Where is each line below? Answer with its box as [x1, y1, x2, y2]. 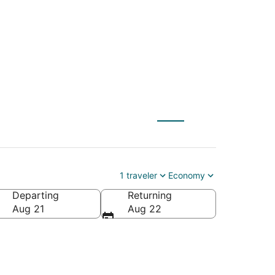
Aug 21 [12, 202, 44, 215]
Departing [12, 188, 59, 201]
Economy [168, 169, 205, 180]
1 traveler [120, 169, 157, 180]
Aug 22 [128, 202, 161, 215]
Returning [128, 188, 172, 201]
